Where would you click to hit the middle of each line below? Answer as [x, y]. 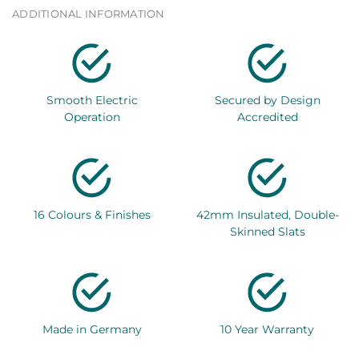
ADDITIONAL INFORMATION [89, 14]
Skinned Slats [267, 231]
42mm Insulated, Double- [267, 214]
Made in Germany [92, 329]
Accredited [267, 117]
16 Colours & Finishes [92, 214]
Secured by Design [267, 101]
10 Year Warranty [267, 329]
